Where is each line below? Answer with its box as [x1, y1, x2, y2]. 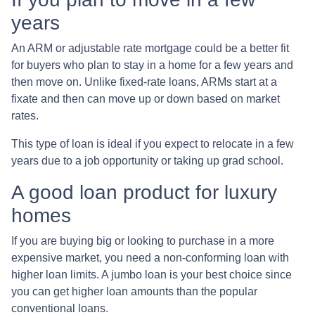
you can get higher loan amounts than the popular [11, 285, 257, 298]
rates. [11, 110, 39, 122]
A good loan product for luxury [11, 181, 277, 204]
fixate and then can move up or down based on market [11, 93, 280, 105]
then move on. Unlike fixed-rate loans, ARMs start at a [11, 76, 277, 89]
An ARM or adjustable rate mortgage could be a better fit [11, 42, 289, 55]
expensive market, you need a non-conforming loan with [11, 252, 289, 264]
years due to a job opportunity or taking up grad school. [11, 155, 283, 167]
